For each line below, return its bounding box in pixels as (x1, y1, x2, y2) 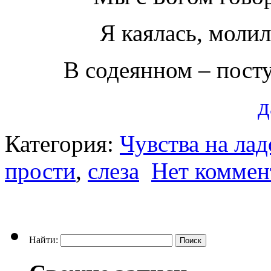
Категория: (5, 131, 120, 157)
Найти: (29, 235, 58, 246)
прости (5, 158, 76, 184)
